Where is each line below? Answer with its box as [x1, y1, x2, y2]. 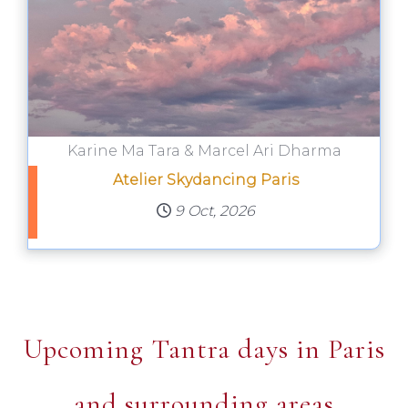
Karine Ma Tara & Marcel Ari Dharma [66, 142, 342, 160]
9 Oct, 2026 [174, 202, 255, 220]
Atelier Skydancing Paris [112, 171, 299, 189]
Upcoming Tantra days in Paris [23, 331, 385, 366]
